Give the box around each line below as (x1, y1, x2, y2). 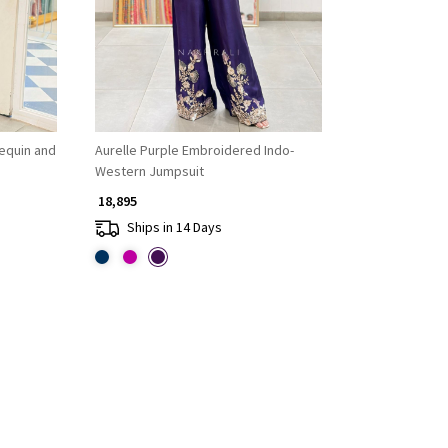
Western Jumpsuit (94, 161, 204, 180)
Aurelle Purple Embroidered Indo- (94, 140, 294, 159)
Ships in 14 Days (126, 218, 222, 237)
